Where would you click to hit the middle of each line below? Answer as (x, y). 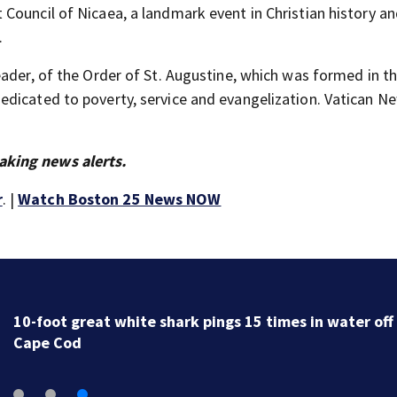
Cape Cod (47, 342)
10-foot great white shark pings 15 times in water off (203, 321)
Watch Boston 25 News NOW (120, 199)
